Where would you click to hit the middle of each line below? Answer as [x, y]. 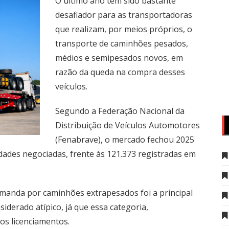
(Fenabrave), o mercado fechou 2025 [125, 140]
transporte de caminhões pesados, [122, 43]
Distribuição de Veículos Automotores [128, 125]
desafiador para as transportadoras [124, 15]
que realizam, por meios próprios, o [124, 29]
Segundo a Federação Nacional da [120, 111]
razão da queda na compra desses [120, 72]
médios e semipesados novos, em [119, 58]
